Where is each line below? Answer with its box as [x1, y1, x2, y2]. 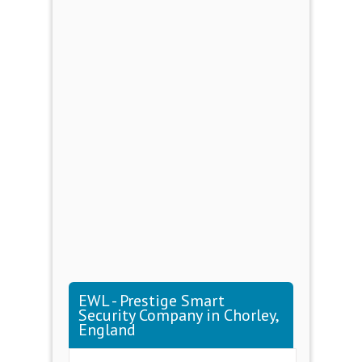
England [78, 319, 136, 340]
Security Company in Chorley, [78, 305, 280, 326]
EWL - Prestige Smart [78, 290, 225, 311]
